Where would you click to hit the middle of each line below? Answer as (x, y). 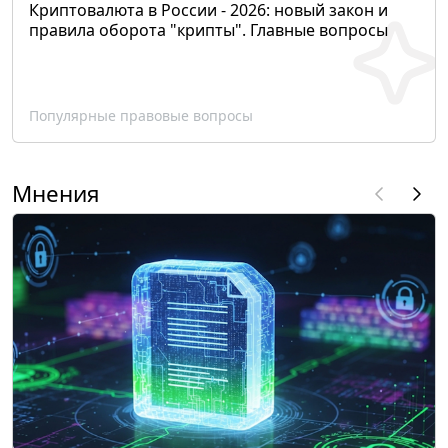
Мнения (56, 193)
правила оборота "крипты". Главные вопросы (208, 29)
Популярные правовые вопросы (141, 115)
